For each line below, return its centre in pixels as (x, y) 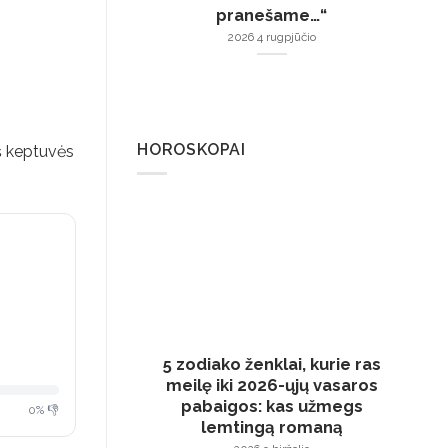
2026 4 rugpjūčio (271, 37)
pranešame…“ (271, 15)
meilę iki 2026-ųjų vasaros (271, 385)
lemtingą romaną (271, 427)
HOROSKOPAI (191, 149)
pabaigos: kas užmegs (271, 406)
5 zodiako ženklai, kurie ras (271, 364)
